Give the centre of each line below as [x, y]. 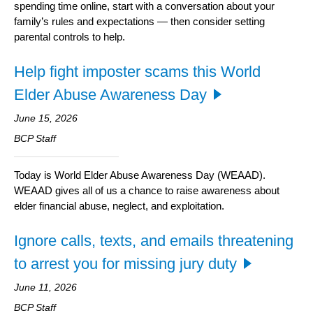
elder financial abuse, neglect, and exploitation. [119, 206]
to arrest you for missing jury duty [125, 264]
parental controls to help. [70, 37]
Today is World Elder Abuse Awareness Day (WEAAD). [140, 175]
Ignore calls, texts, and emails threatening [154, 241]
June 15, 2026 [46, 118]
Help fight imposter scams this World [137, 72]
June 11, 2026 [45, 287]
